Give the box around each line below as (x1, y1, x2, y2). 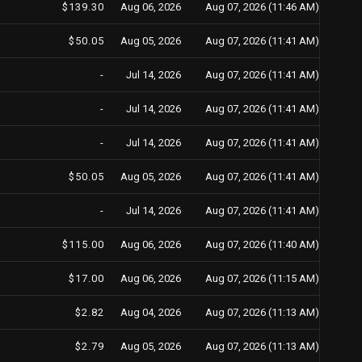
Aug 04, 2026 (120, 306, 181, 318)
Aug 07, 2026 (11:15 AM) (205, 272, 319, 284)
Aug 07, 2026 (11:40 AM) (205, 238, 319, 250)
